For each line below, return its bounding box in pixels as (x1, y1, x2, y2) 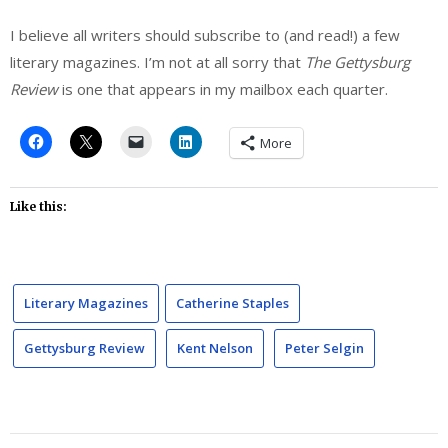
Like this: (10, 198, 67, 214)
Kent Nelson (177, 338, 253, 357)
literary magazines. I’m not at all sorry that (10, 52, 305, 73)
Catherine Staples (176, 293, 289, 312)
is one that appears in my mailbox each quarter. (58, 79, 388, 100)
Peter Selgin (285, 338, 364, 357)
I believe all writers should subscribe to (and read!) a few (10, 25, 400, 46)
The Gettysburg (305, 52, 410, 73)
